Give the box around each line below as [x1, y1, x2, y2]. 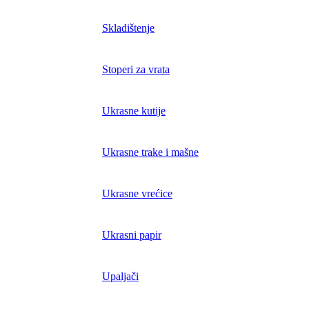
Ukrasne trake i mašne [102, 146, 199, 159]
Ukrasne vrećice [102, 188, 172, 200]
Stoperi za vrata [102, 63, 170, 76]
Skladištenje [102, 22, 154, 34]
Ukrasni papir [102, 229, 161, 241]
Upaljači [102, 270, 139, 283]
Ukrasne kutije [102, 105, 166, 117]
